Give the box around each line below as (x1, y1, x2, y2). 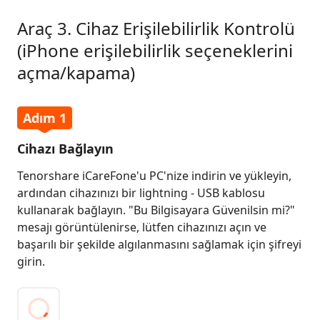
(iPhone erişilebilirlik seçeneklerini (17, 39, 293, 62)
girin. (17, 254, 45, 269)
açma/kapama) (17, 61, 135, 84)
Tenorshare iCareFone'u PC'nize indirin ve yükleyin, (17, 168, 291, 184)
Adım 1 (23, 109, 66, 126)
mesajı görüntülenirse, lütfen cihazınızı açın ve (17, 219, 266, 235)
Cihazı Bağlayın (17, 140, 114, 157)
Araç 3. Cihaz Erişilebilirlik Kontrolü (17, 16, 295, 40)
